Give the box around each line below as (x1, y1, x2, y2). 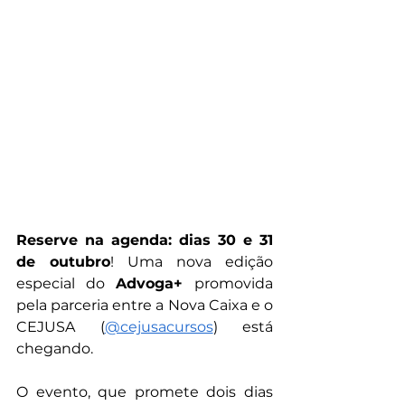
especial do (16, 275, 116, 292)
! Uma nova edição (110, 253, 273, 270)
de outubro (16, 253, 110, 270)
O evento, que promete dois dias (16, 383, 273, 400)
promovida (194, 275, 273, 292)
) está (212, 318, 273, 335)
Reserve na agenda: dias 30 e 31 (16, 231, 273, 249)
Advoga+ (116, 275, 194, 292)
